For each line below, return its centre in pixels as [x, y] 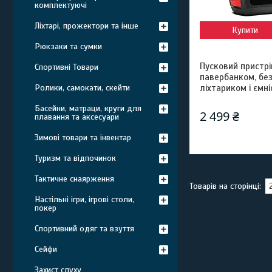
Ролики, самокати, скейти [82, 88]
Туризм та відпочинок [75, 158]
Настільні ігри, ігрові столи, [84, 199]
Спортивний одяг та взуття [84, 229]
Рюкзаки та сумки [68, 46]
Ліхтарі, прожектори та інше [87, 26]
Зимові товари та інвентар [83, 138]
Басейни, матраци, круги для [88, 108]
